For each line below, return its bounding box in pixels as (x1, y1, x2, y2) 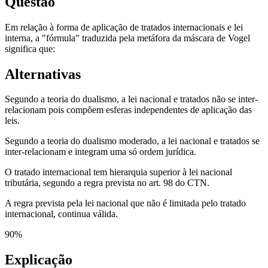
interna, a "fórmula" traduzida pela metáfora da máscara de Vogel (5, 32, 250, 43)
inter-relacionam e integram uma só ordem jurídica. (5, 147, 196, 157)
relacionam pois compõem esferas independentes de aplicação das (5, 105, 252, 115)
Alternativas (5, 66, 81, 82)
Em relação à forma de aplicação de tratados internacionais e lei (5, 22, 243, 32)
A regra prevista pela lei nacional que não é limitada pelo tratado (5, 198, 246, 209)
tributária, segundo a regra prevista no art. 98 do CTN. (5, 178, 209, 188)
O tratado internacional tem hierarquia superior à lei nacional (5, 167, 232, 178)
